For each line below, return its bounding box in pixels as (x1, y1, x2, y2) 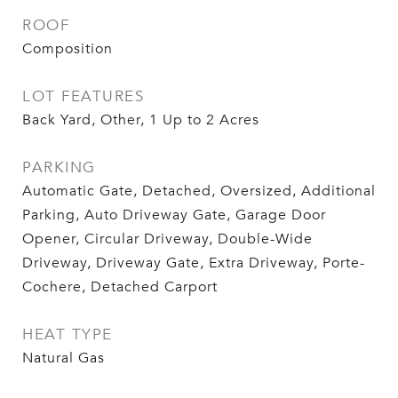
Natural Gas (22, 349, 105, 368)
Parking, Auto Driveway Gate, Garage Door (22, 206, 326, 225)
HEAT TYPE (22, 325, 113, 345)
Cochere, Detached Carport (22, 278, 218, 297)
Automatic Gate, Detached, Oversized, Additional (22, 182, 376, 201)
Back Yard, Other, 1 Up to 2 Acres (22, 111, 259, 130)
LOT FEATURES (22, 87, 144, 107)
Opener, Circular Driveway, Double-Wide (22, 230, 313, 249)
